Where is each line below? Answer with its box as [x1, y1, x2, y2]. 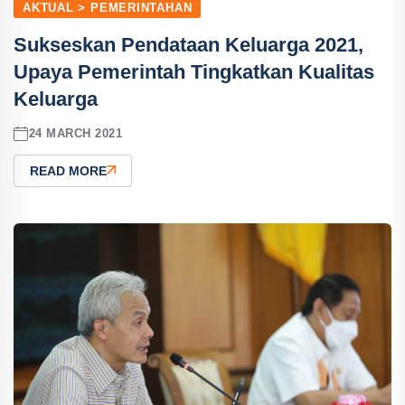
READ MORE [30, 163, 107, 178]
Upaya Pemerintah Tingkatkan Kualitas [14, 60, 374, 83]
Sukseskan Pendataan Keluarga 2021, [14, 33, 363, 56]
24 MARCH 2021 [28, 127, 123, 141]
